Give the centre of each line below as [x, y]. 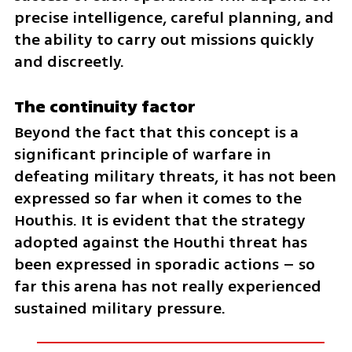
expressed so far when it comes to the [158, 198]
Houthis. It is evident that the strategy [159, 220]
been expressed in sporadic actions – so [164, 264]
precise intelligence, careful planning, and [174, 17]
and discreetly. [69, 61]
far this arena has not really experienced [167, 286]
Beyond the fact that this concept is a [156, 132]
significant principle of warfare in [142, 154]
